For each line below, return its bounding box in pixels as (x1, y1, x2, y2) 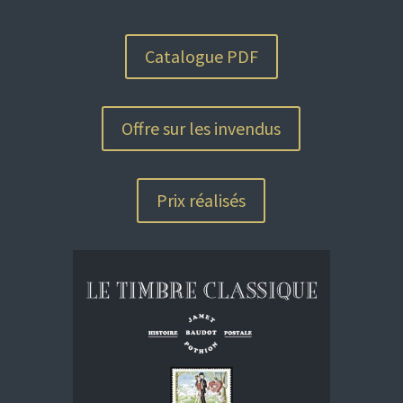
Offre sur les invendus (121, 116, 282, 139)
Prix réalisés (157, 188, 246, 211)
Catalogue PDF (144, 44, 258, 67)
